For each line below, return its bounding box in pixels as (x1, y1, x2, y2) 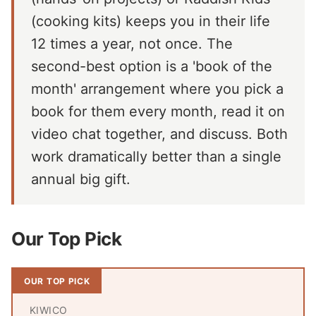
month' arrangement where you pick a (31, 80, 284, 97)
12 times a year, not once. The (31, 35, 233, 52)
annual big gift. (31, 171, 130, 188)
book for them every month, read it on (31, 103, 285, 120)
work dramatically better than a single (31, 148, 281, 165)
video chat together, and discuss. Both (31, 126, 288, 142)
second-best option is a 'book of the (31, 58, 272, 75)
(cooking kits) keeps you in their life (31, 13, 270, 30)
